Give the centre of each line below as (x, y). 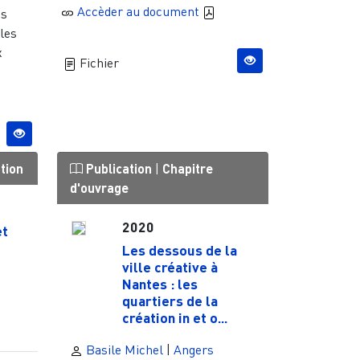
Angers (193, 350)
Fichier (97, 62)
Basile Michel (123, 350)
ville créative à (170, 267)
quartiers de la (170, 301)
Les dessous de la (179, 250)
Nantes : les (160, 284)
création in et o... (174, 318)
